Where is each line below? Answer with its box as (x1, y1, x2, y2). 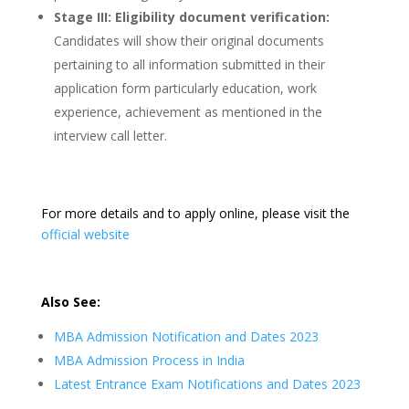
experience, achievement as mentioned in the (53, 103, 322, 121)
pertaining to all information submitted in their (53, 56, 325, 74)
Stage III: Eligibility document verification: (53, 8, 330, 26)
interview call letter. (53, 127, 167, 145)
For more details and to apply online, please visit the (40, 204, 350, 223)
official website (40, 225, 130, 244)
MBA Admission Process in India (53, 351, 245, 370)
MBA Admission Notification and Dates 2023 (53, 328, 319, 346)
